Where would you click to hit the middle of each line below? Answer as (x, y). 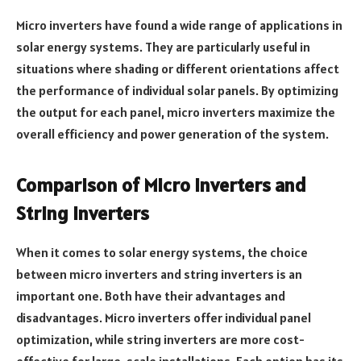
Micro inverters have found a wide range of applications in (179, 25)
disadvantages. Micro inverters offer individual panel (164, 318)
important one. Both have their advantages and (151, 296)
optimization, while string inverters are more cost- (160, 340)
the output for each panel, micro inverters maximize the (176, 112)
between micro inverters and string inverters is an (159, 274)
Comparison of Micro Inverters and (161, 185)
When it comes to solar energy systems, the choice (162, 253)
